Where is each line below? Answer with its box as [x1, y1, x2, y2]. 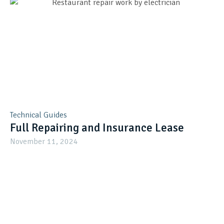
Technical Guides [10, 110, 67, 120]
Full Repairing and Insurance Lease [10, 121, 184, 135]
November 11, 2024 [10, 136, 78, 147]
